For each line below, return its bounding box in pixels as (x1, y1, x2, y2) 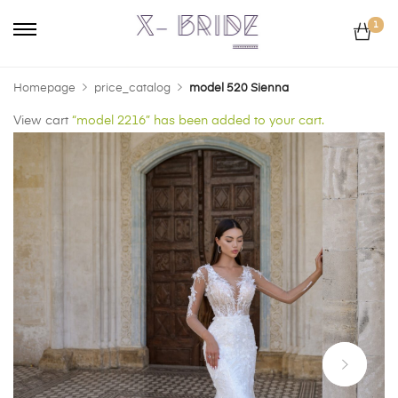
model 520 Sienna (189, 82, 289, 94)
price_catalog (94, 82, 171, 94)
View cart (13, 114, 68, 127)
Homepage (13, 82, 76, 94)
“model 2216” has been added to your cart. (68, 114, 324, 127)
